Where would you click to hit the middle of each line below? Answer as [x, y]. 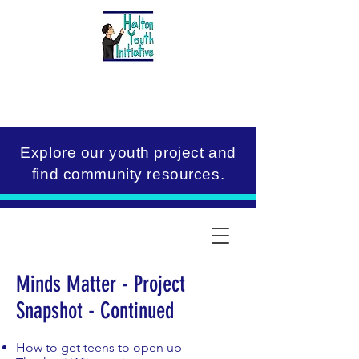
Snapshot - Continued [95, 311]
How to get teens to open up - [103, 347]
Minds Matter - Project [101, 284]
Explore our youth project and [128, 153]
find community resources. [128, 174]
